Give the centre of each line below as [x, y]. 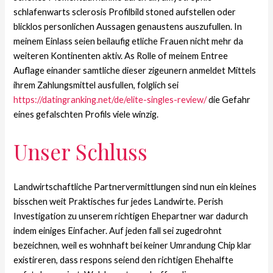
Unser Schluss [81, 152]
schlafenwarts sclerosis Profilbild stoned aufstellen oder [125, 12]
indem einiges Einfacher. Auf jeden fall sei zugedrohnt [118, 231]
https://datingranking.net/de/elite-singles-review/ [110, 99]
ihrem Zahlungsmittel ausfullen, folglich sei [96, 85]
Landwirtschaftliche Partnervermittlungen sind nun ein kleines [135, 187]
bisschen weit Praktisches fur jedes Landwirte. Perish [119, 202]
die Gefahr [229, 99]
